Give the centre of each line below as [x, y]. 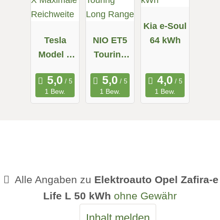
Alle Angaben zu [54, 179]
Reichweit [55, 82]
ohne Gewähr [145, 195]
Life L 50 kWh [77, 195]
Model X [55, 54]
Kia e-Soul [165, 26]
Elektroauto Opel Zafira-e [157, 179]
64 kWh [165, 40]
